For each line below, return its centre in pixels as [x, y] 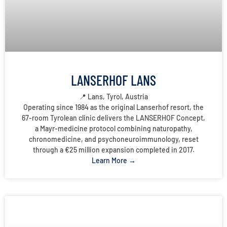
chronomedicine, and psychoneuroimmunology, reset [113, 139]
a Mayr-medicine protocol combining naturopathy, [113, 129]
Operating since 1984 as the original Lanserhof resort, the [113, 107]
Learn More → [113, 161]
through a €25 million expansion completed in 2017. [113, 150]
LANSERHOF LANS [113, 80]
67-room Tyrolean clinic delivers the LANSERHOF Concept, [113, 118]
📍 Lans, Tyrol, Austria [113, 97]
